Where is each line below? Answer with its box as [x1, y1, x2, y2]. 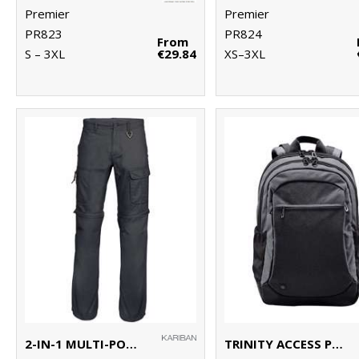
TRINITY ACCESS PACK [332, 335, 344, 352]
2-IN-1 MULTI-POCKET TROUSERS [126, 335, 137, 352]
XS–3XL [224, 45, 266, 62]
